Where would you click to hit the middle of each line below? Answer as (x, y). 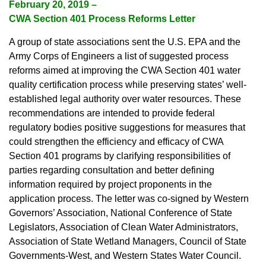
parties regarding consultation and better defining (112, 170)
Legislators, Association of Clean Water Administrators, (123, 227)
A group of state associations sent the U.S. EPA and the (125, 42)
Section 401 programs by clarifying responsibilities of (120, 156)
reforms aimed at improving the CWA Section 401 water (125, 71)
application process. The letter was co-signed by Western (129, 199)
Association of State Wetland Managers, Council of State (128, 242)
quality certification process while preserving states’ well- (128, 85)
